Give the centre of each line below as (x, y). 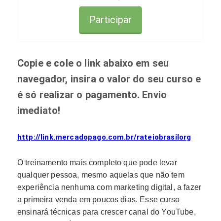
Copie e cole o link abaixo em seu (93, 63)
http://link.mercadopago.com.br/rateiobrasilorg (104, 137)
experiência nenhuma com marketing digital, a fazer (110, 187)
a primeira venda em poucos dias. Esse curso (98, 199)
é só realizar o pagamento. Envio (92, 94)
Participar (110, 20)
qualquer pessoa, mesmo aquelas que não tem (101, 175)
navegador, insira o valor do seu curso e (109, 79)
